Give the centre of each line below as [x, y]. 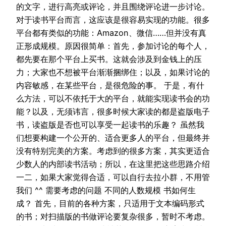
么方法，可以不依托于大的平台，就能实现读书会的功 [113, 99]
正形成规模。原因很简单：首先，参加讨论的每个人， [113, 46]
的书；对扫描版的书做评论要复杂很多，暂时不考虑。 [113, 217]
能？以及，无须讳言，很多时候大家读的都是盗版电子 [113, 112]
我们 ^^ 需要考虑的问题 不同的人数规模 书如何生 [106, 190]
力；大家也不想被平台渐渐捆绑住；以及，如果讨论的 [113, 72]
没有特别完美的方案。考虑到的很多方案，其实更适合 [113, 151]
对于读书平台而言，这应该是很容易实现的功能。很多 [113, 20]
